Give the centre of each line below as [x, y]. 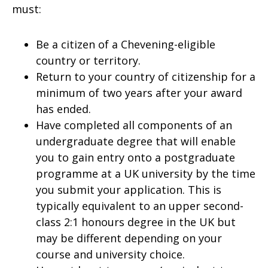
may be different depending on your [129, 238]
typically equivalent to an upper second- [140, 206]
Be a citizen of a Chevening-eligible [126, 44]
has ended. [63, 109]
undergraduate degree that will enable [136, 141]
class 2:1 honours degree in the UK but [136, 222]
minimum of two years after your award [139, 93]
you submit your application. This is [129, 190]
